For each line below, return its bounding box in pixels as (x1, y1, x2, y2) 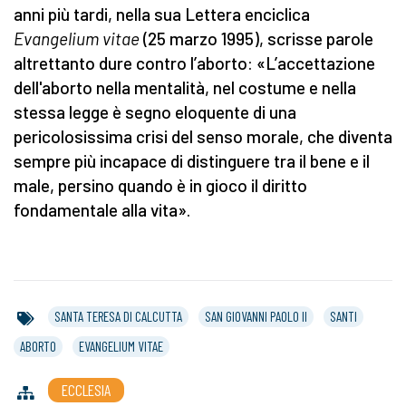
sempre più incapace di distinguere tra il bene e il (14, 150, 370, 172)
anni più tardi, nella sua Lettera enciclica (14, 4, 310, 25)
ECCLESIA (62, 380, 111, 401)
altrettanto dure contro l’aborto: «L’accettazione (14, 53, 375, 74)
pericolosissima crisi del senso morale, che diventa (14, 126, 392, 148)
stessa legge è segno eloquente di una (14, 101, 296, 123)
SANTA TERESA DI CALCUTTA (54, 308, 182, 325)
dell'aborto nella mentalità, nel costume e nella (14, 77, 356, 99)
